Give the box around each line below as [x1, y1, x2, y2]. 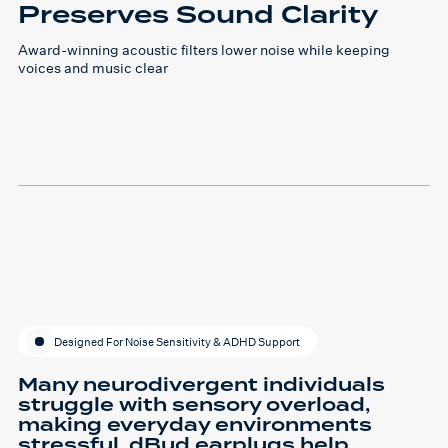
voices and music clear [18, 59, 168, 77]
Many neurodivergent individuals [18, 371, 385, 399]
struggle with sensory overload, [18, 391, 370, 419]
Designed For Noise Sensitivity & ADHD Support [54, 334, 300, 349]
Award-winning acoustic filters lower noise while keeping [18, 41, 390, 59]
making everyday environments [18, 411, 372, 439]
